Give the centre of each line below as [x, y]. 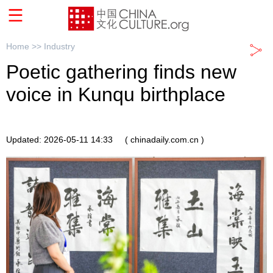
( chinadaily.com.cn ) [165, 139]
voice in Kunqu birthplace [116, 95]
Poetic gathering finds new [121, 72]
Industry [59, 47]
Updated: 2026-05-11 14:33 [59, 139]
